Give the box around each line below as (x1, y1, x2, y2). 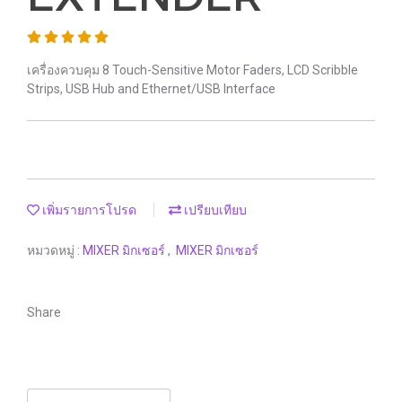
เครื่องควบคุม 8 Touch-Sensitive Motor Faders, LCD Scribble (27, 63, 358, 77)
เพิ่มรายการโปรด (39, 203, 136, 217)
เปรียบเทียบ (181, 203, 247, 217)
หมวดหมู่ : (27, 243, 83, 258)
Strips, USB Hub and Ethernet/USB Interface (27, 82, 275, 96)
